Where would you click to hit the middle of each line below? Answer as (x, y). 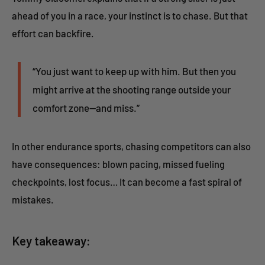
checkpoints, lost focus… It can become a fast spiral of (127, 182)
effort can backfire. (53, 33)
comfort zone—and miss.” (86, 108)
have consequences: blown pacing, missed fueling (118, 164)
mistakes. (33, 200)
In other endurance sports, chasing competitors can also (131, 146)
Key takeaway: (51, 241)
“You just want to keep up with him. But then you (134, 71)
